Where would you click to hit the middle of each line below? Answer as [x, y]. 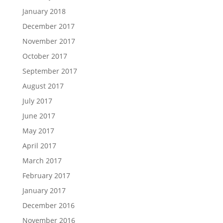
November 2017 [49, 41]
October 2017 [45, 56]
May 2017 [38, 130]
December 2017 [48, 26]
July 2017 [37, 101]
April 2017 [39, 145]
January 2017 [44, 190]
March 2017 [42, 160]
